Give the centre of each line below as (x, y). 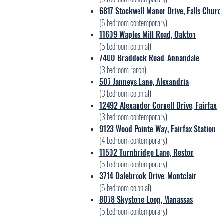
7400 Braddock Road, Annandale (149, 58)
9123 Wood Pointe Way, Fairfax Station (157, 129)
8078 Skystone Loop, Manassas (146, 199)
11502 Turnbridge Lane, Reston (147, 152)
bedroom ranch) (126, 70)
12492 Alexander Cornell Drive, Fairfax (158, 105)
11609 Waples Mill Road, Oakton (148, 34)
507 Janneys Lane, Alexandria (144, 82)
